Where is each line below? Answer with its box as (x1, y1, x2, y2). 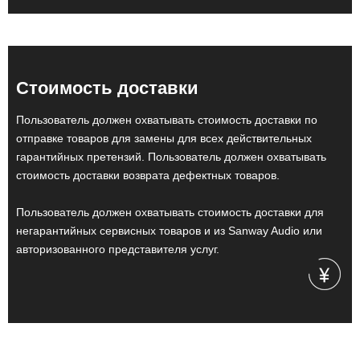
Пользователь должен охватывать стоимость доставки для (16, 206, 324, 219)
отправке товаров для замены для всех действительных (16, 132, 312, 145)
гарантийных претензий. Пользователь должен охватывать (16, 150, 326, 163)
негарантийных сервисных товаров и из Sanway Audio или (16, 224, 322, 237)
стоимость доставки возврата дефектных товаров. (16, 169, 280, 182)
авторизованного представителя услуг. (16, 243, 219, 256)
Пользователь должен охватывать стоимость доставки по (16, 113, 317, 126)
